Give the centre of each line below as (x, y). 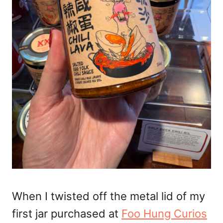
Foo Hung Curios (164, 214)
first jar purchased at (67, 214)
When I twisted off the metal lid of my (109, 196)
